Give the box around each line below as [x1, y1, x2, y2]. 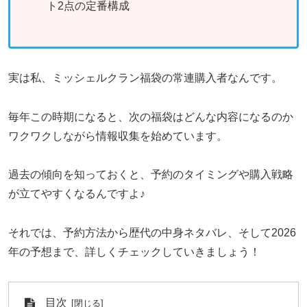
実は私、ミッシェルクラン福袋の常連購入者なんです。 [8, 71, 282, 84]
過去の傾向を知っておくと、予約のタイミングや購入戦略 [8, 169, 293, 181]
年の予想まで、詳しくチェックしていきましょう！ [8, 246, 260, 258]
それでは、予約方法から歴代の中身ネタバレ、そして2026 [8, 227, 296, 239]
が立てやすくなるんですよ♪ [8, 188, 145, 200]
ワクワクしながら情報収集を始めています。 [8, 130, 228, 142]
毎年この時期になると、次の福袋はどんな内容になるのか [8, 110, 293, 123]
